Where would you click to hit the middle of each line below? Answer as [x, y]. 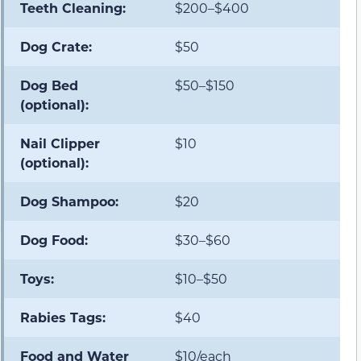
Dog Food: [54, 239]
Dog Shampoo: [69, 201]
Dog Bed [49, 85]
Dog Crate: [56, 46]
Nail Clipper [60, 143]
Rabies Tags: [63, 317]
